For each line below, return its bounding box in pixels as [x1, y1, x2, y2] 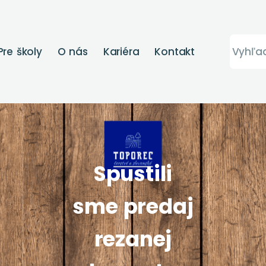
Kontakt [154, 45, 195, 59]
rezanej [94, 224, 172, 254]
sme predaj [72, 191, 194, 221]
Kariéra [103, 45, 140, 59]
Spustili [93, 159, 173, 188]
